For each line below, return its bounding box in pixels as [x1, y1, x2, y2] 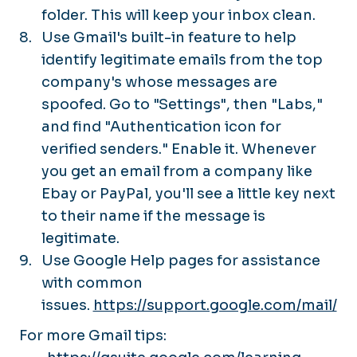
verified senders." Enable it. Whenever [41, 139, 316, 158]
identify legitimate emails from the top [41, 50, 323, 69]
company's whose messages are [41, 73, 277, 91]
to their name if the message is [41, 206, 265, 225]
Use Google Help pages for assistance [41, 251, 320, 269]
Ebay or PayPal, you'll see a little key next [41, 184, 335, 202]
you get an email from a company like [41, 162, 312, 180]
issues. [41, 296, 93, 314]
